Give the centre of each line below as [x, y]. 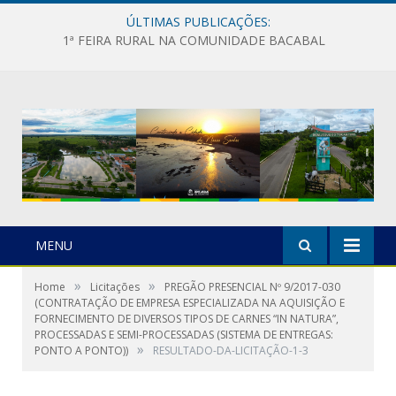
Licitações [115, 286]
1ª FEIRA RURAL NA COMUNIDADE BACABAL [194, 41]
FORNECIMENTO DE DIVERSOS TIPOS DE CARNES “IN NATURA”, [187, 318]
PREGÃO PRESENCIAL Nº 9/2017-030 [252, 286]
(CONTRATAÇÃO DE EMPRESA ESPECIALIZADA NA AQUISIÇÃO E [190, 302]
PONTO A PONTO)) [81, 350]
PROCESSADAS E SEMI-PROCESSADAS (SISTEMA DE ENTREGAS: [184, 334]
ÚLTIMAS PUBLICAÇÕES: [198, 22]
